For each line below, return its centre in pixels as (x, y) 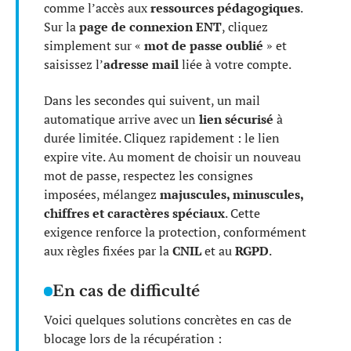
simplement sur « (94, 45)
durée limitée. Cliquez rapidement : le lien (162, 138)
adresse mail (141, 64)
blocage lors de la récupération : (133, 339)
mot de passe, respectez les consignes (148, 176)
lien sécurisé (236, 119)
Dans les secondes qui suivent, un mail (152, 101)
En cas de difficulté (127, 291)
